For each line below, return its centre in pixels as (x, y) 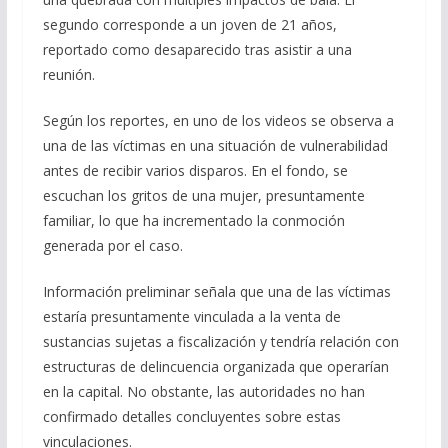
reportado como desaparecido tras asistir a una (197, 50)
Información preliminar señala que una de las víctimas (216, 292)
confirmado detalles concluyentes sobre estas (191, 417)
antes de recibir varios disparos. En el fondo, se (195, 171)
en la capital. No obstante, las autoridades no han (203, 392)
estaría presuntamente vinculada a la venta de (191, 317)
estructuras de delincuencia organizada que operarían (215, 367)
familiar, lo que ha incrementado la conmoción (193, 221)
